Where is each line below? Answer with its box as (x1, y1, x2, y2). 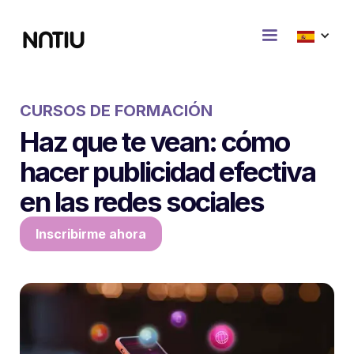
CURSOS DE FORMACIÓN (20, 101, 213, 120)
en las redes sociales (20, 185, 264, 218)
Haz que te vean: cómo (20, 125, 289, 158)
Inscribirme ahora (36, 226, 146, 242)
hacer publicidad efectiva (20, 155, 315, 188)
